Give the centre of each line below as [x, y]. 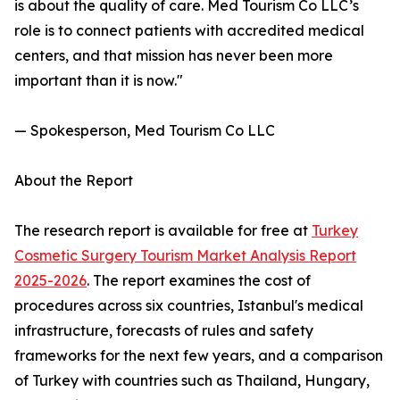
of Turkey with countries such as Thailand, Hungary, [192, 381]
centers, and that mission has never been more [174, 56]
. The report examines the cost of [199, 281]
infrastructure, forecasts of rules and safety [164, 331]
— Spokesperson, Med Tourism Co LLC [145, 131]
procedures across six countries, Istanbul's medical [189, 306]
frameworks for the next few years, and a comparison [199, 356]
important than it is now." [99, 81]
